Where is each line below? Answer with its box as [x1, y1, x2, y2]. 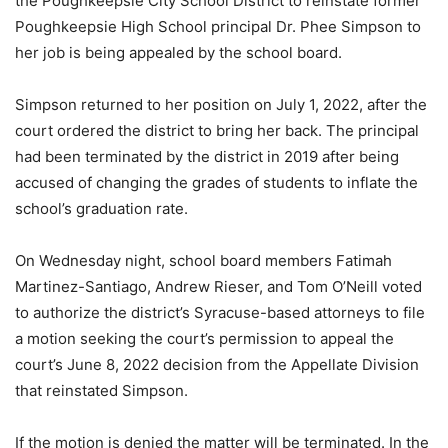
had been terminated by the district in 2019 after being [15, 147, 399, 166]
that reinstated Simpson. [15, 381, 188, 400]
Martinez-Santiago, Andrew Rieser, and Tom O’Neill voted [15, 277, 422, 296]
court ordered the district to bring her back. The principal [15, 121, 419, 140]
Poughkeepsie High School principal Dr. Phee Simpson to [15, 17, 421, 36]
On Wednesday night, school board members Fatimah [15, 251, 392, 270]
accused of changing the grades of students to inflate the [15, 173, 418, 192]
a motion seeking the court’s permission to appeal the [15, 329, 394, 348]
